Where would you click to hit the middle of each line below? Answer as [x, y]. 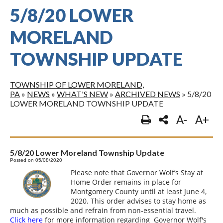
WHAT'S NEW [82, 94]
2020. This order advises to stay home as [139, 201]
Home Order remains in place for [126, 182]
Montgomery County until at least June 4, [139, 191]
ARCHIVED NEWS [148, 94]
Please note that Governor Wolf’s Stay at [137, 172]
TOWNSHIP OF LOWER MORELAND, [77, 84]
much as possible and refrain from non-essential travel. [104, 210]
